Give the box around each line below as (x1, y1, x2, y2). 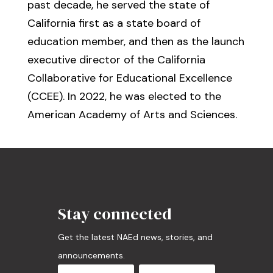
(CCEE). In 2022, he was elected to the (27, 89, 221, 104)
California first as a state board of (27, 16, 200, 30)
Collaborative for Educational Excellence (27, 71, 232, 85)
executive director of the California (27, 52, 205, 67)
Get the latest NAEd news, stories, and (57, 232, 213, 243)
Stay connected (57, 203, 172, 225)
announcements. (57, 250, 125, 261)
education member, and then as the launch (27, 34, 244, 49)
